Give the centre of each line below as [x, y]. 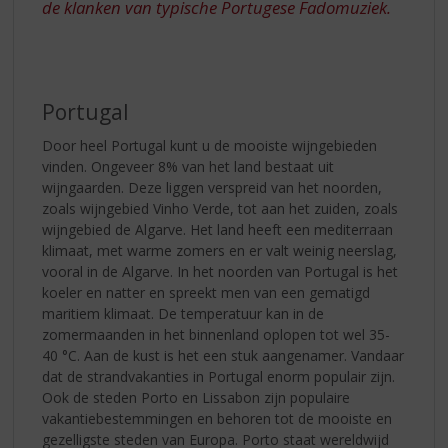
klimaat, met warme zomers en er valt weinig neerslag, [220, 251]
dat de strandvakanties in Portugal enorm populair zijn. [219, 377]
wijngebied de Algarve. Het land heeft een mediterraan [218, 230]
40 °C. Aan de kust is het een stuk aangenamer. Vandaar [223, 356]
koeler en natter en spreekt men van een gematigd [206, 293]
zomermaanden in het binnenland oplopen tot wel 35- [216, 335]
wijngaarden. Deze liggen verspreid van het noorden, [212, 188]
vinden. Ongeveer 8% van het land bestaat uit [188, 167]
